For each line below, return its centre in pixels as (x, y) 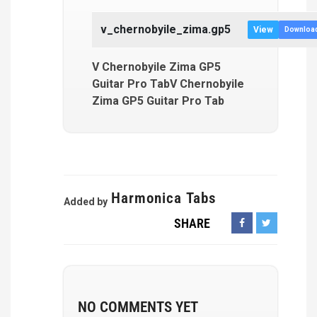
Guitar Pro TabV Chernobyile (168, 84)
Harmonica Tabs (164, 198)
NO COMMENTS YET (138, 307)
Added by (86, 202)
